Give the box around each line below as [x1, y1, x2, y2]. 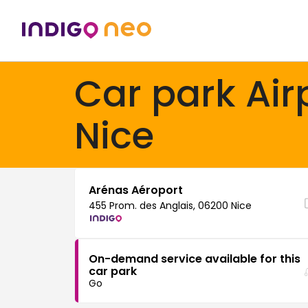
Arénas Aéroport [89, 182, 183, 198]
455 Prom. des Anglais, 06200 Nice [89, 199, 252, 212]
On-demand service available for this [89, 251, 300, 267]
